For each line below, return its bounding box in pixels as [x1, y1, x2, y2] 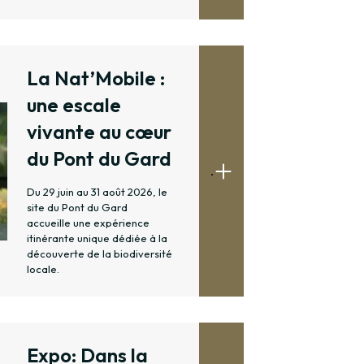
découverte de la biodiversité [27, 247, 172, 261]
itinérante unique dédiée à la [27, 232, 167, 245]
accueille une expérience [27, 216, 149, 230]
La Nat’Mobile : [27, 66, 165, 91]
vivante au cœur [27, 119, 171, 145]
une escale [27, 93, 121, 118]
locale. [27, 262, 59, 276]
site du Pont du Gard [27, 201, 128, 214]
